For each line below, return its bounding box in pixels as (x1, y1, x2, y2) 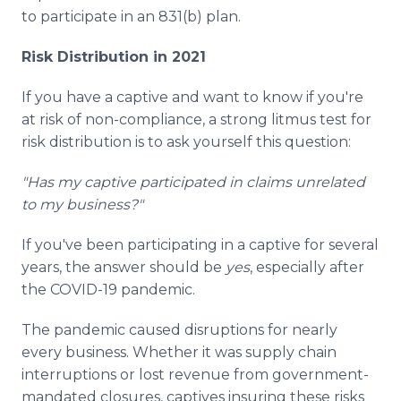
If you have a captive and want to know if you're (21, 89, 363, 106)
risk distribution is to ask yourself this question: (21, 133, 351, 150)
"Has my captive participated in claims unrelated (21, 174, 365, 191)
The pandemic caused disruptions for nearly (21, 321, 337, 338)
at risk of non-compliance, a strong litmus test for (21, 111, 371, 128)
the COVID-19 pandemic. (21, 281, 195, 298)
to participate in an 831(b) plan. (21, 8, 244, 25)
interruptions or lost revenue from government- (21, 366, 369, 383)
